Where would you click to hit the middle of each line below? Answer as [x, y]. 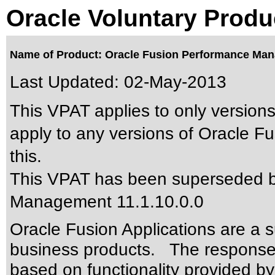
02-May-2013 [175, 82]
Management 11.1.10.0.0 [107, 201]
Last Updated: [64, 82]
